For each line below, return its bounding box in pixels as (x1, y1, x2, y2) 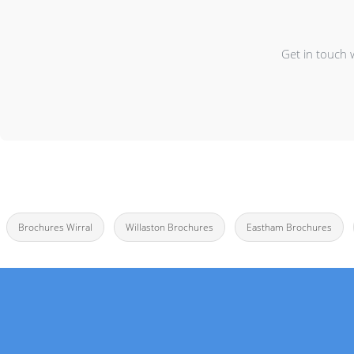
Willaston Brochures (125, 220, 213, 234)
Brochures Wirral (17, 220, 92, 234)
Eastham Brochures (246, 220, 332, 234)
